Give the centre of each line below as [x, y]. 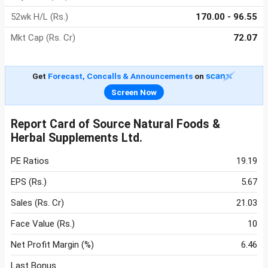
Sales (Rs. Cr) [37, 203]
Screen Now [134, 92]
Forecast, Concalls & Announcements [120, 76]
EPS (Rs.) [29, 182]
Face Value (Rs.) [43, 224]
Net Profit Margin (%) [52, 245]
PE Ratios [30, 161]
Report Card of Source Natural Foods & [115, 124]
